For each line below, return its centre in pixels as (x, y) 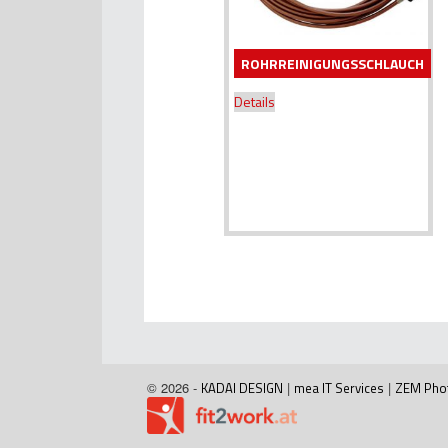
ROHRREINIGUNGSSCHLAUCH (332, 63)
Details (254, 101)
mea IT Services (339, 388)
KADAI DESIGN (242, 388)
